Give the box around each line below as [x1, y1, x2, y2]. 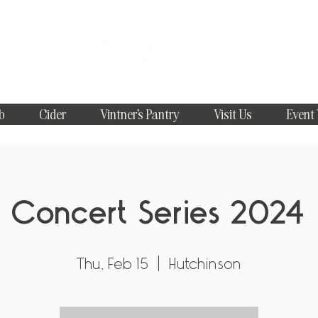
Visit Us [213, 106, 252, 122]
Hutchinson [169, 253, 242, 274]
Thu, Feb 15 [76, 253, 150, 274]
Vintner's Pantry [99, 106, 180, 122]
